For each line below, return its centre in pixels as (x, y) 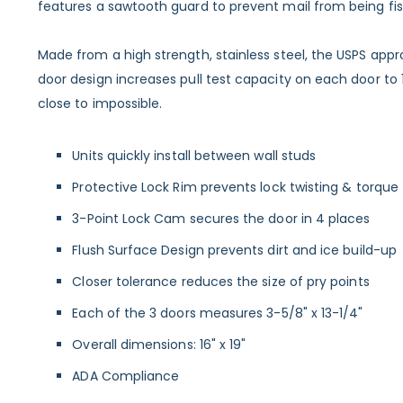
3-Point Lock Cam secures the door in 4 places (221, 218)
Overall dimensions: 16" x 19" (159, 344)
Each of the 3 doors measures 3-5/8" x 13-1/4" (218, 313)
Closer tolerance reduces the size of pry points (221, 281)
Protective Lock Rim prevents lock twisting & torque (235, 187)
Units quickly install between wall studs (194, 155)
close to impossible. (100, 103)
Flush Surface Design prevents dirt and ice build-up (234, 250)
